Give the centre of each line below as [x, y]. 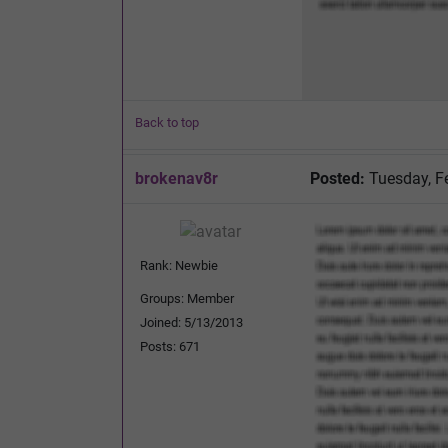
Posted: [337, 178]
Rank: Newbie [179, 265]
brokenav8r [176, 178]
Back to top [167, 122]
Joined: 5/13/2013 [191, 322]
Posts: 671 [170, 346]
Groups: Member [187, 298]
